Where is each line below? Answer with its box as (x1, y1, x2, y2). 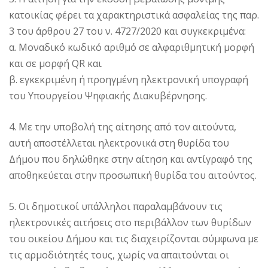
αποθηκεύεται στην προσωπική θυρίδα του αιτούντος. (9, 169, 257, 182)
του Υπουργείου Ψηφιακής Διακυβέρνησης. (9, 89, 207, 103)
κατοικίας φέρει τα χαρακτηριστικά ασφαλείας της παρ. (9, 8, 259, 22)
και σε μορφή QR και (9, 57, 102, 71)
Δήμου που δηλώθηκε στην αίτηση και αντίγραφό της (9, 153, 252, 166)
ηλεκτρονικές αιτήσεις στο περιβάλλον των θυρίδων (9, 216, 251, 230)
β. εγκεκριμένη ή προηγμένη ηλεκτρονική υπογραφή (9, 73, 248, 87)
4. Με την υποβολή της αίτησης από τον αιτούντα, (9, 120, 236, 134)
